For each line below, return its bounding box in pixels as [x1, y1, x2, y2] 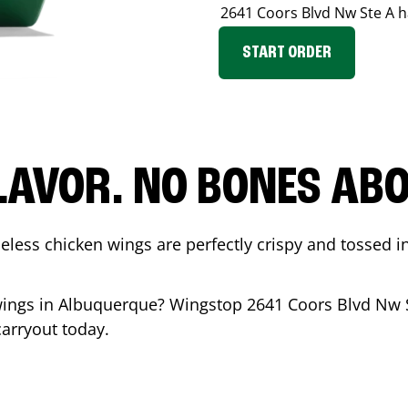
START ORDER [242, 44, 331, 62]
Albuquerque [58, 293, 158, 315]
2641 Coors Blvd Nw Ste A [220, 3, 394, 23]
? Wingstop [158, 293, 247, 315]
